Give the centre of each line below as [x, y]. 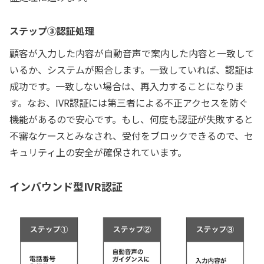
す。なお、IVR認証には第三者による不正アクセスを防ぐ [129, 103]
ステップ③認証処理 [52, 31]
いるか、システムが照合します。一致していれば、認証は [131, 70]
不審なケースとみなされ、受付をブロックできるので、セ [131, 136]
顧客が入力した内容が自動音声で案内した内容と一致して [132, 53]
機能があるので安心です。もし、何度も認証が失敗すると [131, 119]
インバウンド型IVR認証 [66, 187]
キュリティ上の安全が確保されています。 [98, 152]
